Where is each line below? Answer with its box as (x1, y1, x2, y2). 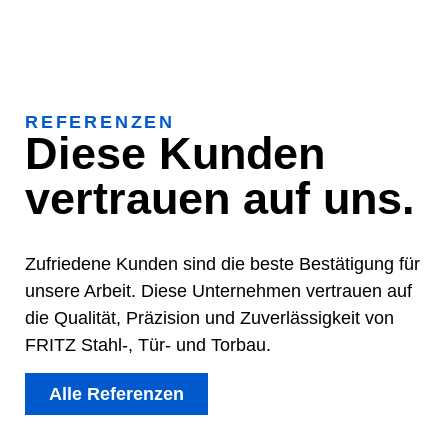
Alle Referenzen (49, 384, 184, 405)
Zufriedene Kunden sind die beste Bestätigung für (25, 253, 420, 274)
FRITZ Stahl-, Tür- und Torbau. (25, 334, 271, 355)
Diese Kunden (25, 127, 325, 179)
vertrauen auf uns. (25, 172, 415, 224)
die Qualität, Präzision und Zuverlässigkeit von (25, 307, 394, 328)
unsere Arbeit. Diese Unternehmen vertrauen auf (25, 280, 412, 301)
